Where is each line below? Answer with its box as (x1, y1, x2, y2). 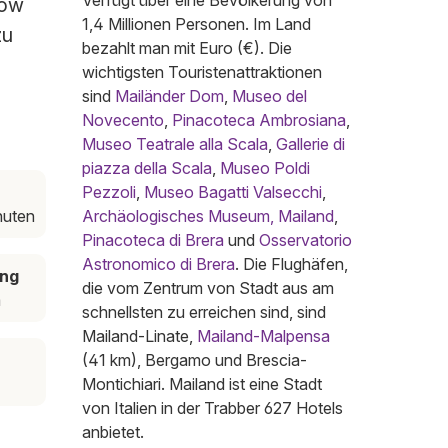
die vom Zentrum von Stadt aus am (82, 278, 334, 299)
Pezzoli (82, 182, 136, 203)
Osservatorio (259, 230, 352, 251)
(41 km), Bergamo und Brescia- (82, 350, 307, 371)
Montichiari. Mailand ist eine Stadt (82, 374, 322, 395)
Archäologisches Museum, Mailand (82, 206, 334, 227)
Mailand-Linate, (82, 326, 197, 347)
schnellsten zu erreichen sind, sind (82, 302, 326, 323)
